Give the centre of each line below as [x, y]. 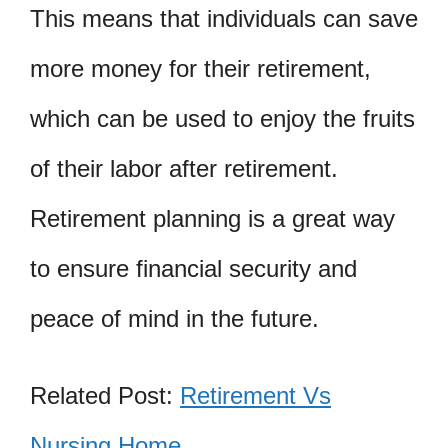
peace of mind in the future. [174, 318]
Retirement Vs [255, 396]
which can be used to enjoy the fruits [222, 118]
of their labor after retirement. [184, 168]
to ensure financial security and [193, 268]
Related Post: [105, 396]
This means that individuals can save [224, 18]
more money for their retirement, [200, 68]
